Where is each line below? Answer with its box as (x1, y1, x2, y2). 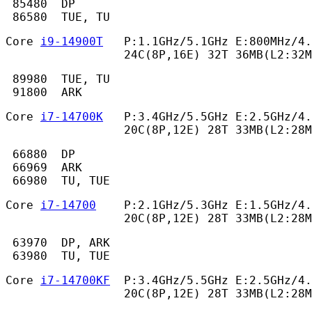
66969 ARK (6, 161, 82, 175)
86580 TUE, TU (6, 10, 117, 24)
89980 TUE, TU (6, 72, 110, 86)
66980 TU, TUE (6, 174, 117, 188)
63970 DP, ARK (6, 236, 110, 250)
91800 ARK (6, 86, 89, 100)
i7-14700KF (40, 274, 110, 288)
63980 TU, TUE (6, 249, 117, 263)
